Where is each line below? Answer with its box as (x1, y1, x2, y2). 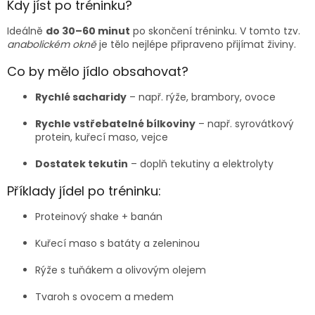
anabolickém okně (7, 37, 96, 52)
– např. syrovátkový (195, 117, 294, 131)
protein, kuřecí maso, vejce (35, 130, 168, 145)
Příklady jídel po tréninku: (7, 182, 161, 200)
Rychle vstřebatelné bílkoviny (35, 117, 195, 131)
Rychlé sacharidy (35, 90, 127, 105)
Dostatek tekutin (35, 157, 128, 172)
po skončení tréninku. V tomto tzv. (130, 24, 300, 39)
